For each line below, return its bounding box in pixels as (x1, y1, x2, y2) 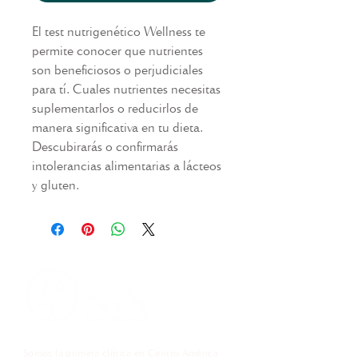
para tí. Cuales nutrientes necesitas (32, 79, 221, 97)
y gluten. (32, 175, 79, 193)
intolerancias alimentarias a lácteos (32, 156, 221, 174)
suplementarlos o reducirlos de (32, 98, 198, 117)
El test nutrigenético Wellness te (32, 22, 205, 40)
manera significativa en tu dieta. (32, 117, 203, 136)
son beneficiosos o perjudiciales (32, 60, 203, 78)
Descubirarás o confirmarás (32, 137, 178, 155)
